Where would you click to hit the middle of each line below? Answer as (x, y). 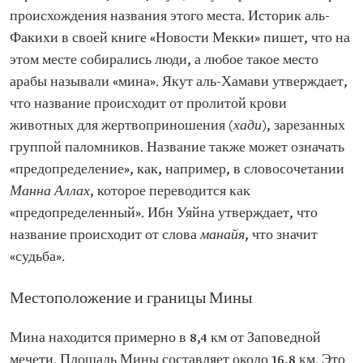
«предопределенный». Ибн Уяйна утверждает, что (164, 214)
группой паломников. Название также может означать (177, 148)
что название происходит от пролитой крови (148, 105)
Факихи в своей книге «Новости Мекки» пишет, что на (180, 39)
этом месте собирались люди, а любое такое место (164, 61)
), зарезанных (303, 126)
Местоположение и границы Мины (131, 299)
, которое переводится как (170, 192)
